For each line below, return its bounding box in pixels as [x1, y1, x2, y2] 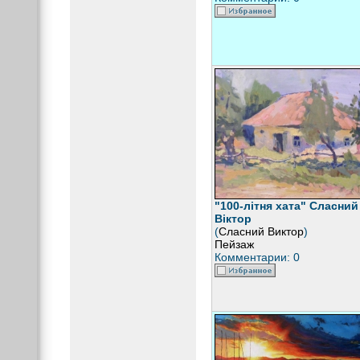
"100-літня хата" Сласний [214, 199, 358, 212]
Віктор [214, 212, 252, 225]
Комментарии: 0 [214, 251, 300, 264]
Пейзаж [214, 238, 254, 251]
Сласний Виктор [218, 225, 304, 238]
